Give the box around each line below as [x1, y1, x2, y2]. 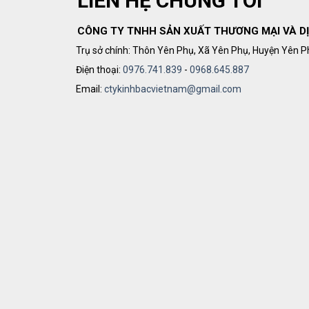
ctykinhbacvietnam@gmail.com [104, 83, 242, 95]
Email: [76, 83, 105, 95]
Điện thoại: [76, 63, 123, 75]
